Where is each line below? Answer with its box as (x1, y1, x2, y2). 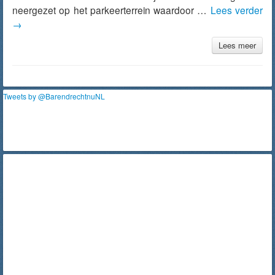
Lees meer (219, 39, 256, 51)
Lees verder (210, 3, 263, 17)
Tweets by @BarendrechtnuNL (3, 91, 105, 101)
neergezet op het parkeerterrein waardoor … (12, 3, 211, 17)
